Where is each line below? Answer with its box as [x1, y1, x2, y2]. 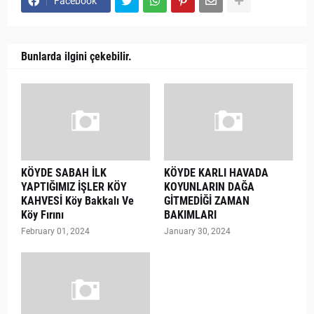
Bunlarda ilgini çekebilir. [21, 50, 132, 63]
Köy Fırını [21, 208, 64, 221]
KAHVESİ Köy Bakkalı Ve [21, 194, 134, 207]
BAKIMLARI [164, 208, 217, 221]
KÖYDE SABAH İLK [21, 166, 107, 179]
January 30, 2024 [164, 226, 231, 236]
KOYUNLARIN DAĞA [164, 180, 254, 193]
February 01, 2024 [21, 226, 90, 236]
